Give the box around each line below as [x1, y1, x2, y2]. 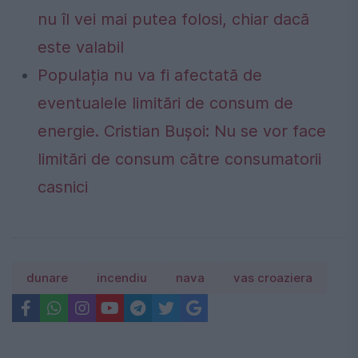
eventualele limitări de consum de [38, 93, 293, 113]
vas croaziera [233, 271, 312, 286]
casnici [38, 177, 88, 197]
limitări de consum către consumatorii [38, 149, 321, 169]
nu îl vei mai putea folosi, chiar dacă [38, 10, 309, 30]
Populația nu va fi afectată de [38, 66, 262, 86]
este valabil [38, 38, 124, 58]
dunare [26, 271, 68, 286]
